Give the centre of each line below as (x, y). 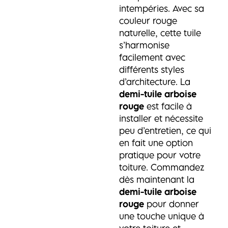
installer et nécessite (161, 118)
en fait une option (156, 143)
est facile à (168, 106)
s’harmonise (144, 45)
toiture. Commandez (161, 167)
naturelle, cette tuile (160, 33)
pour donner (171, 204)
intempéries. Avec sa (161, 8)
